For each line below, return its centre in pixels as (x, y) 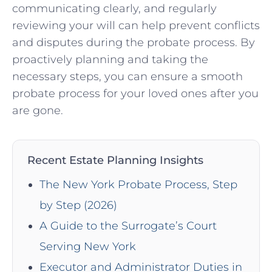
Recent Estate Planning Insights (115, 160)
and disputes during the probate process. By (134, 42)
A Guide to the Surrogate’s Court (128, 226)
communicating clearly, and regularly (114, 8)
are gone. (38, 110)
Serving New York (88, 246)
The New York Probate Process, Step (138, 184)
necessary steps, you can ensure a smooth (127, 76)
